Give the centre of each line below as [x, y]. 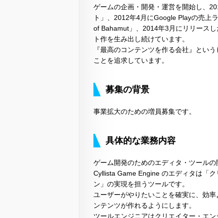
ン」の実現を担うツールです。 [141, 184]
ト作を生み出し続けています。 [141, 39]
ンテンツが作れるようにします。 [145, 206]
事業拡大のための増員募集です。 [145, 112]
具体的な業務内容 [141, 141]
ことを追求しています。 [131, 61]
